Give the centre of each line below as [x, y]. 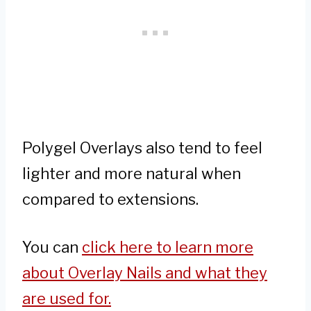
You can [52, 247]
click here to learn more [168, 247]
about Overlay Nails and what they [145, 273]
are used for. [67, 299]
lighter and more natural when [132, 174]
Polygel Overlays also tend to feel [142, 148]
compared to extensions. [110, 200]
